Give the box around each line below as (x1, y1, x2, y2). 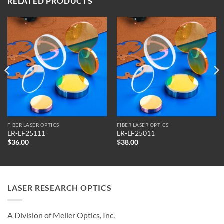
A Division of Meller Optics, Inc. (7, 210, 115, 220)
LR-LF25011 (116, 129, 155, 137)
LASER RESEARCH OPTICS (7, 183, 112, 193)
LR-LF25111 (7, 129, 45, 137)
